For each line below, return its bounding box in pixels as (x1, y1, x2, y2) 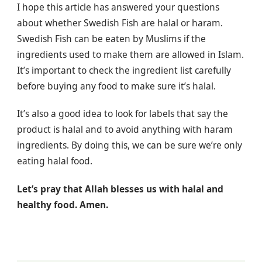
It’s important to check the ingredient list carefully (17, 63, 231, 77)
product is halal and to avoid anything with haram (17, 123, 233, 136)
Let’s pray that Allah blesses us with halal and (17, 182, 223, 195)
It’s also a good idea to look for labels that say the (17, 107, 228, 120)
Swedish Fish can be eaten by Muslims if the (17, 32, 206, 45)
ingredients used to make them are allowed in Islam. (17, 47, 244, 61)
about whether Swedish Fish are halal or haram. (17, 16, 223, 29)
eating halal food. (17, 154, 92, 168)
